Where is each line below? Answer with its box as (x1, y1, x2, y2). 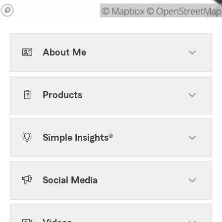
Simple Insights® (43, 133, 113, 143)
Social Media (43, 175, 98, 185)
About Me (43, 48, 86, 57)
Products (43, 90, 82, 100)
